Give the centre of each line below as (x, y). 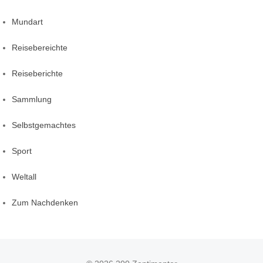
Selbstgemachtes (44, 125)
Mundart (27, 22)
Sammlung (32, 100)
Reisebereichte (40, 48)
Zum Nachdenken (45, 203)
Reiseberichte (37, 74)
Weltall (24, 177)
